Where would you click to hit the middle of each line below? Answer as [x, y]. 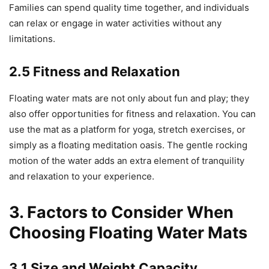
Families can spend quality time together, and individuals [129, 8]
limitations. [32, 39]
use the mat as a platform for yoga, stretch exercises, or [127, 130]
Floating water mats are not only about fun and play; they [129, 98]
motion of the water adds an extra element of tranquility [127, 161]
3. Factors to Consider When [121, 213]
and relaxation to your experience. [82, 177]
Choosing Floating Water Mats [128, 233]
